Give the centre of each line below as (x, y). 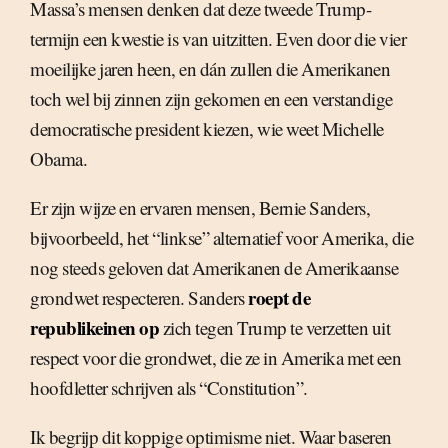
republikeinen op (94, 327)
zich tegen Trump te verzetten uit (274, 327)
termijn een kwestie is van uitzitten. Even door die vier (218, 38)
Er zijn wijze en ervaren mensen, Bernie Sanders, (200, 207)
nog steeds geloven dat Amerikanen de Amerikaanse (214, 267)
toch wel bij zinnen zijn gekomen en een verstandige (211, 98)
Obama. (58, 158)
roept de (279, 297)
